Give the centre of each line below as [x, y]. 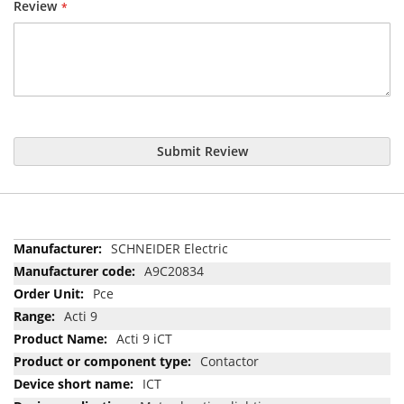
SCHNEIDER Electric [170, 248]
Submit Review [202, 151]
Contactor [230, 361]
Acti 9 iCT [144, 338]
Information [48, 265]
